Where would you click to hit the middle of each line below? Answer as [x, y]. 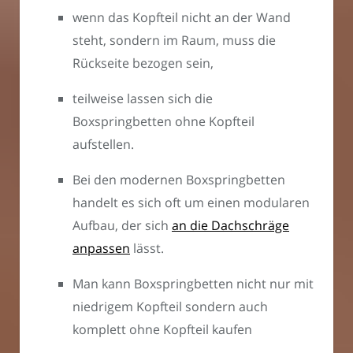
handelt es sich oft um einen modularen [191, 203]
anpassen [101, 249]
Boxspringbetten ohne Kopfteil [163, 122]
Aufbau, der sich [122, 226]
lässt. [147, 249]
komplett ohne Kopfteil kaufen [162, 330]
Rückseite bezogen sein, [143, 63]
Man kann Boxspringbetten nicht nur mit [193, 284]
